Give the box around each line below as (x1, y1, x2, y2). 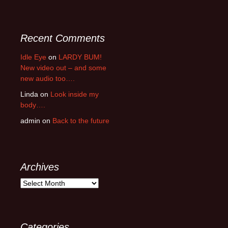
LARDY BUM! (59, 52, 102, 61)
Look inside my (50, 90, 99, 98)
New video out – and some (20, 63, 106, 72)
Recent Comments (20, 32, 105, 44)
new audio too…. (20, 74, 75, 82)
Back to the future (52, 116, 109, 125)
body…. (20, 100, 45, 109)
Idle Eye (20, 52, 46, 61)
